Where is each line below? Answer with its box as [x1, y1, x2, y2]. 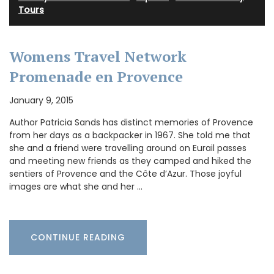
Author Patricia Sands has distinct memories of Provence [9, 116, 253, 128]
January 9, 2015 [9, 94, 73, 106]
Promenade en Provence [9, 66, 183, 86]
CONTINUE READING [31, 231, 125, 243]
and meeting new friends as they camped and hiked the [9, 154, 251, 167]
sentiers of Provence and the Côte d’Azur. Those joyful [9, 167, 242, 180]
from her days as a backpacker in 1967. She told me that [9, 128, 251, 141]
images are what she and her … [9, 180, 143, 193]
